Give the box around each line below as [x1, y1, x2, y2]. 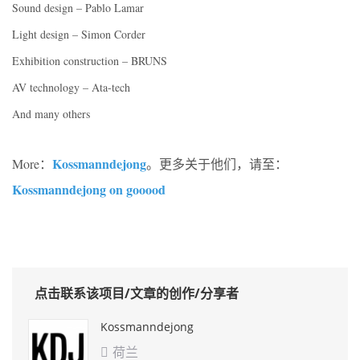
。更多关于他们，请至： [146, 154, 288, 172]
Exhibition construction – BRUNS [12, 52, 167, 68]
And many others [12, 105, 90, 121]
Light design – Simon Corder [12, 26, 145, 42]
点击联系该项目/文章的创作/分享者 [35, 284, 239, 302]
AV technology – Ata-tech [12, 79, 130, 95]
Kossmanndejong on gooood [12, 179, 166, 198]
